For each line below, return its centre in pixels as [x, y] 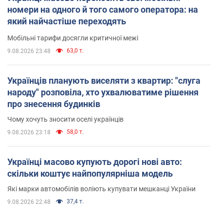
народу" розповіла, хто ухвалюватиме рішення [103, 92]
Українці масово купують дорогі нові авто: [95, 162]
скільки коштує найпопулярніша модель [90, 173]
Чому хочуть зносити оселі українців [65, 119]
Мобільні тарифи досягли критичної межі [73, 38]
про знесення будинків [54, 104]
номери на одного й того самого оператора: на [103, 9]
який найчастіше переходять [67, 21]
